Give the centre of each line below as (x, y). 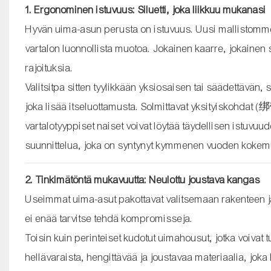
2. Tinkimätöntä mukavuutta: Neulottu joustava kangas (142, 180)
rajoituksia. (49, 68)
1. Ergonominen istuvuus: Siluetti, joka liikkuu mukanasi (145, 10)
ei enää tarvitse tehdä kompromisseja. (109, 218)
